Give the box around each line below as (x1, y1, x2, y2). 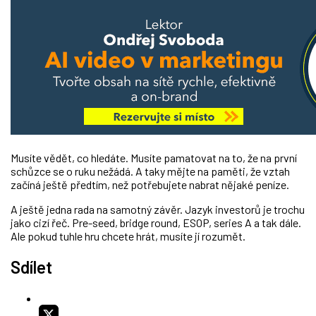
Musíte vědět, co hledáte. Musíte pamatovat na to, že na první (11, 150, 297, 164)
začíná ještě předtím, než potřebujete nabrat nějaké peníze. (11, 177, 289, 191)
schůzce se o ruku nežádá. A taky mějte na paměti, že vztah (11, 164, 290, 178)
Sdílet (11, 256, 52, 277)
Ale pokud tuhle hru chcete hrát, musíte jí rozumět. (11, 229, 245, 243)
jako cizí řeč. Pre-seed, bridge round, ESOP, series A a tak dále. (11, 215, 301, 229)
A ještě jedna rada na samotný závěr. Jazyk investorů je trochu (11, 202, 305, 216)
